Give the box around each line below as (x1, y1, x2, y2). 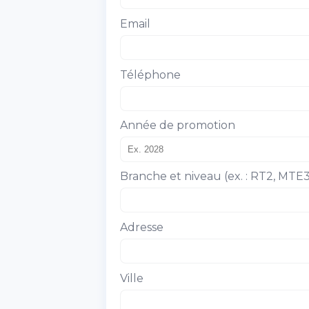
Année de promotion (120, 119, 235, 132)
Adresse (120, 220, 163, 234)
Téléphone (120, 68, 181, 81)
